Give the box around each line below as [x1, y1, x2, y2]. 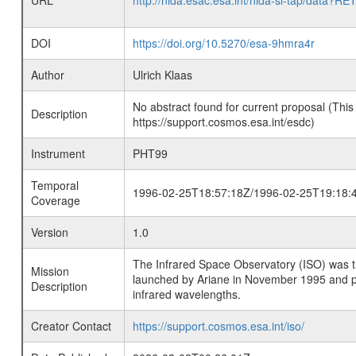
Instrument [30, 145, 85, 162]
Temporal [30, 177, 79, 194]
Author [30, 67, 64, 83]
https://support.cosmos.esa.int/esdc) [132, 114, 315, 130]
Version [30, 224, 68, 241]
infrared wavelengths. [132, 286, 241, 303]
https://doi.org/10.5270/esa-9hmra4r [132, 35, 315, 52]
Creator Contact [30, 318, 111, 335]
